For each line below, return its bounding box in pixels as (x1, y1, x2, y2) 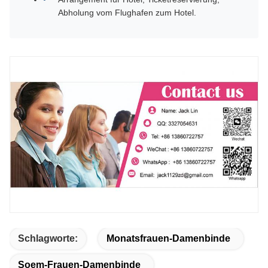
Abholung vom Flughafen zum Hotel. (58, 7, 196, 17)
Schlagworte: (18, 233, 78, 243)
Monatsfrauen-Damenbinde (106, 233, 230, 243)
